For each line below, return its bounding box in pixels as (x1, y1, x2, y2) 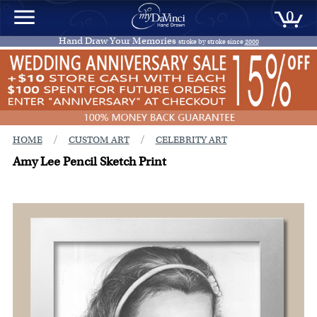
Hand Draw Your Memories (58, 35, 178, 47)
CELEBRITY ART (155, 134, 227, 146)
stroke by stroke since (178, 37, 245, 46)
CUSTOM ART (68, 134, 129, 146)
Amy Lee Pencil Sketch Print (12, 154, 166, 170)
